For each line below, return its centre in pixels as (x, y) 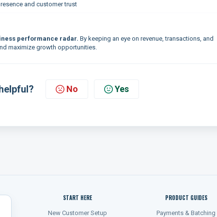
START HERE (77, 198)
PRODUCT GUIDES (186, 198)
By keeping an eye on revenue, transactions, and (146, 39)
